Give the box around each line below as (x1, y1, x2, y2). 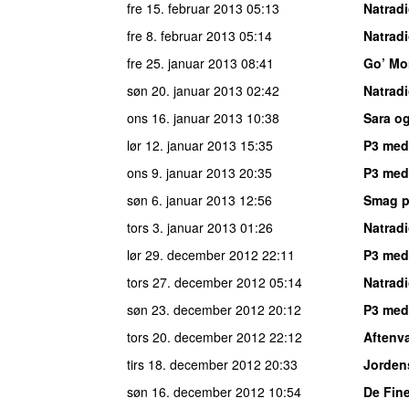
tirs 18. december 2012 (127, 354, 261, 373)
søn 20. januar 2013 (127, 80, 243, 100)
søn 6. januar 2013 (127, 190, 236, 209)
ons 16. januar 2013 (127, 108, 243, 127)
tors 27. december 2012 (127, 272, 266, 291)
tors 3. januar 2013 (127, 217, 236, 236)
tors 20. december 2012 (127, 327, 266, 346)
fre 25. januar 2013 (127, 53, 237, 72)
